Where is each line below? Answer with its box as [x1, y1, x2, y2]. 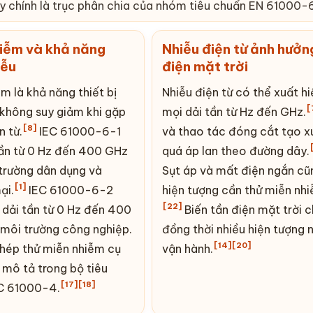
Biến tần [182, 202, 231, 217]
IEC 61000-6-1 [36, 124, 121, 138]
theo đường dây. [218, 143, 310, 158]
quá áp [162, 143, 202, 158]
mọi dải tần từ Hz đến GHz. [162, 104, 306, 119]
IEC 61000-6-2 [25, 182, 113, 197]
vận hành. [162, 241, 213, 256]
